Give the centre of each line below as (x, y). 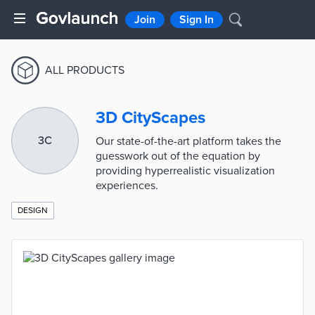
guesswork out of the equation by (178, 156)
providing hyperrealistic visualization (185, 171)
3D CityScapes (150, 118)
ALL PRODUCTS (85, 70)
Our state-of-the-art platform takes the (188, 141)
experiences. (127, 186)
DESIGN (33, 210)
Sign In (197, 20)
